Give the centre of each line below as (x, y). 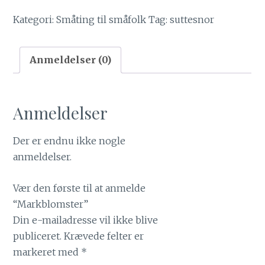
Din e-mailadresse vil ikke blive (86, 220)
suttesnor (192, 19)
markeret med (47, 252)
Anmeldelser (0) (71, 59)
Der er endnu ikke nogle (70, 140)
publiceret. (38, 236)
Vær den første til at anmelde (80, 188)
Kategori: (35, 19)
